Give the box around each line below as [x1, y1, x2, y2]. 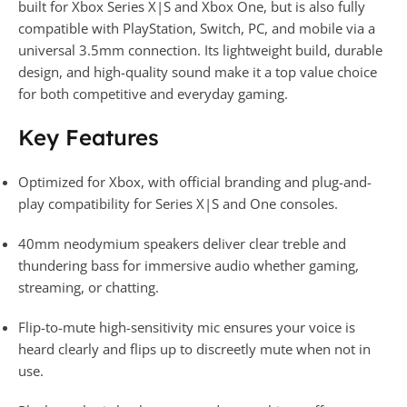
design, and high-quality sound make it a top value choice [18, 62, 377, 81]
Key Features [18, 123, 159, 151]
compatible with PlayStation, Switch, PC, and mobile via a [18, 18, 375, 37]
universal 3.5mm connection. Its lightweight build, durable [18, 40, 382, 59]
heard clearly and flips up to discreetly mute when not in [18, 339, 371, 358]
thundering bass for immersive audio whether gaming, [18, 255, 359, 274]
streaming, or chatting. [18, 277, 159, 296]
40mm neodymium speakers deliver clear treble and [18, 233, 346, 253]
